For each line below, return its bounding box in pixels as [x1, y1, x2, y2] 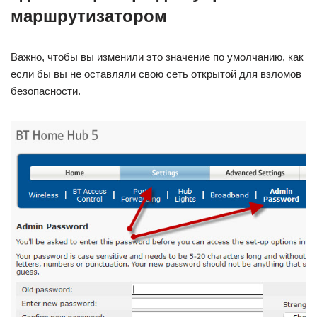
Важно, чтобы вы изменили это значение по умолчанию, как [11, 51, 304, 64]
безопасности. [11, 85, 81, 98]
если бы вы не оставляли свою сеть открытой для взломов [11, 68, 301, 81]
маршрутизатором [11, 6, 167, 26]
